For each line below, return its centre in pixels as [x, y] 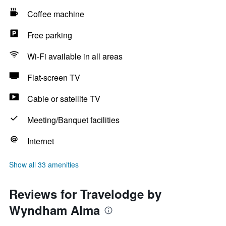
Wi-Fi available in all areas [75, 56]
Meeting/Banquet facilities [73, 120]
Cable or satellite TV [64, 99]
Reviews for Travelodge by [85, 194]
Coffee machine [56, 14]
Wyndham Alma [54, 210]
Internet [41, 141]
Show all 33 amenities [44, 164]
